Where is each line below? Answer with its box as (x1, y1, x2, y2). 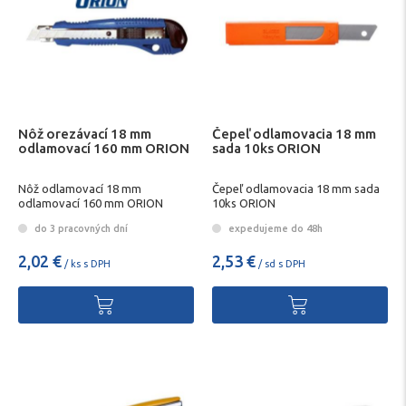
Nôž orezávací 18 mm (18, 126, 151, 141)
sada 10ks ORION (212, 140, 321, 156)
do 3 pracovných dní (32, 222, 128, 234)
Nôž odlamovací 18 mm (18, 182, 141, 196)
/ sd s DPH (256, 257, 305, 269)
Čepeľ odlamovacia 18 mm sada (212, 182, 380, 196)
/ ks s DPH (62, 257, 111, 269)
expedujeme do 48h (226, 222, 323, 234)
